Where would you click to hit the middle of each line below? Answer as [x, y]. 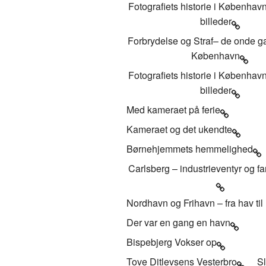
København [216, 55]
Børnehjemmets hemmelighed [190, 148]
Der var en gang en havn [178, 222]
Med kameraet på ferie [173, 109]
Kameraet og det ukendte [179, 129]
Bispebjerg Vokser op [172, 242]
